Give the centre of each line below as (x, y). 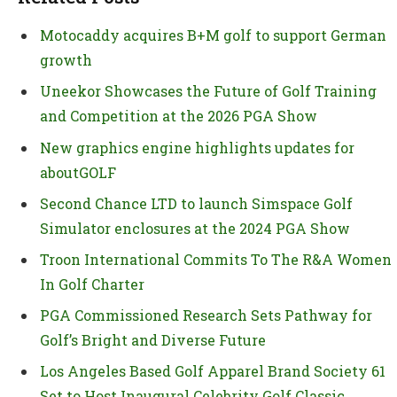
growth (66, 60)
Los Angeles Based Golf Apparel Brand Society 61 (213, 370)
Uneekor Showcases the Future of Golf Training (208, 91)
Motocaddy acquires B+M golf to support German (213, 35)
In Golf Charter (92, 284)
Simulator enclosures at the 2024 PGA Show (195, 228)
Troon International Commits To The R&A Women (216, 259)
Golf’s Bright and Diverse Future (153, 339)
